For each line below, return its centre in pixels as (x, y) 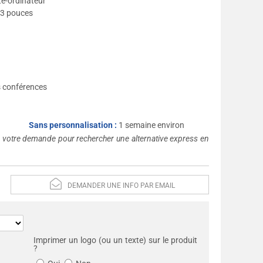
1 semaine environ (151, 125)
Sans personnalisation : (73, 125)
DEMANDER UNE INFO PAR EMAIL (122, 186)
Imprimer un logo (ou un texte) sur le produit (115, 240)
